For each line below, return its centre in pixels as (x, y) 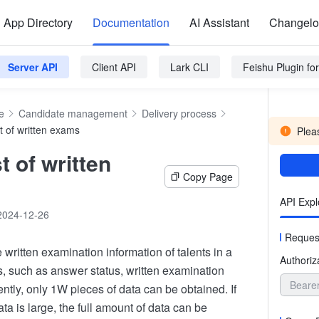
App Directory (38, 22)
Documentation (131, 22)
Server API (33, 67)
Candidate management (73, 113)
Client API (114, 67)
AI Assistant (219, 22)
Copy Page (208, 177)
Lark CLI (189, 67)
